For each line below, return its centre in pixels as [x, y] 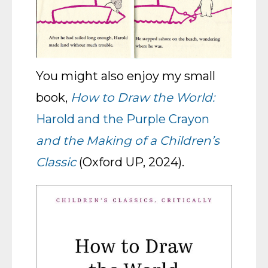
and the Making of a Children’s [128, 141]
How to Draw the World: [143, 98]
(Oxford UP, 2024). [130, 162]
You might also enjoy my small [126, 76]
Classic [56, 162]
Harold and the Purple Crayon [123, 119]
